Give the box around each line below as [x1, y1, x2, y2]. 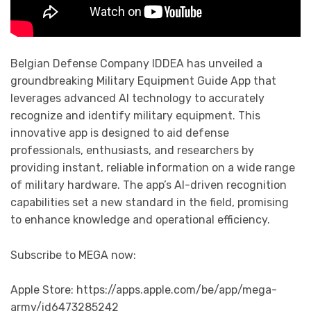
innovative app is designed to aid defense [10, 126, 229, 140]
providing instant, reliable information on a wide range [10, 161, 295, 175]
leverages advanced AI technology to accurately [10, 92, 264, 106]
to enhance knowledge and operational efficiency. [10, 213, 270, 227]
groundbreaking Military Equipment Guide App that [10, 74, 276, 88]
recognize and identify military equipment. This [10, 109, 260, 123]
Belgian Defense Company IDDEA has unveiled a [10, 57, 262, 71]
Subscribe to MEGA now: [10, 248, 136, 262]
